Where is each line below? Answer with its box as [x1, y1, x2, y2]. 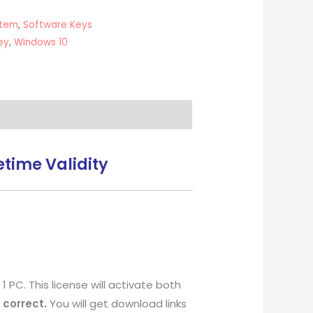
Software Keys [23, 17, 92, 31]
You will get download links [47, 296, 187, 312]
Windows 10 [14, 35, 68, 49]
